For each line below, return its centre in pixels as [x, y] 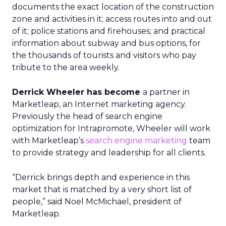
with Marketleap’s [49, 140]
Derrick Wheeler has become [77, 92]
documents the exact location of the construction [113, 7]
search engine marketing [136, 140]
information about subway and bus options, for [106, 43]
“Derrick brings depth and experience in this [101, 177]
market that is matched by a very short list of [102, 189]
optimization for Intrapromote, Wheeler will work [111, 128]
